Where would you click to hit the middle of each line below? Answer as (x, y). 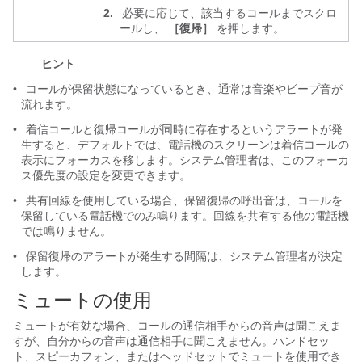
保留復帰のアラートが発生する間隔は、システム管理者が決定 (183, 256)
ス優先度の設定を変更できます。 (106, 175)
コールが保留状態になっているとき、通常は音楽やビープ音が (183, 89)
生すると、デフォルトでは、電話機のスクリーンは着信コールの (185, 145)
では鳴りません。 (66, 231)
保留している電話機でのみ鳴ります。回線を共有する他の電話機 (185, 216)
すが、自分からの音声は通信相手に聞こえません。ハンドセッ (171, 341)
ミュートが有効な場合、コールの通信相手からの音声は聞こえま (177, 326)
